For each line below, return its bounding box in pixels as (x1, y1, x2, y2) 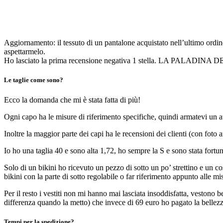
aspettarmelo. (4, 47, 45, 56)
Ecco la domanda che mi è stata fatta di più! (4, 95, 140, 104)
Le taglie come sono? (4, 76, 63, 84)
